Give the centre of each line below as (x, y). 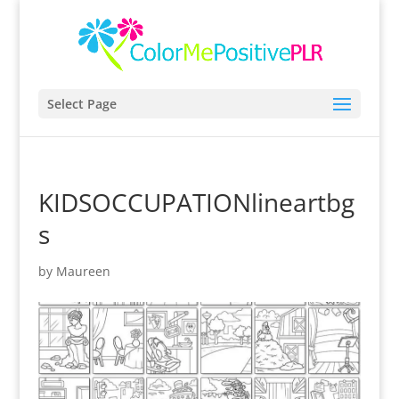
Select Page (81, 104)
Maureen (83, 271)
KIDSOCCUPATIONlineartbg (196, 202)
